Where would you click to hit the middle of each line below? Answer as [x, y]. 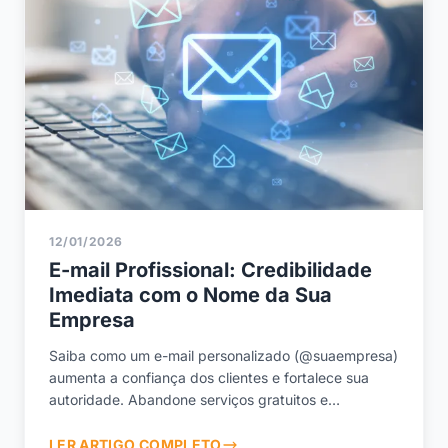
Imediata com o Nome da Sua [190, 294]
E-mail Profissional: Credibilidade [210, 269]
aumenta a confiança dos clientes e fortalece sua [209, 377]
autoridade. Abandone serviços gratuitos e [188, 399]
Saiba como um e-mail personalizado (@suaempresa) [223, 355]
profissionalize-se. [108, 421]
